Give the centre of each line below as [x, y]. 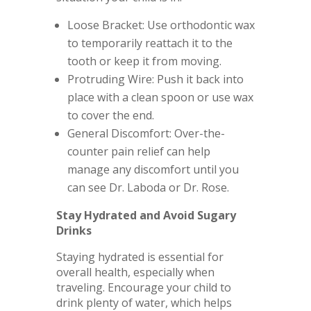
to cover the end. [110, 115]
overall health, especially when [135, 272]
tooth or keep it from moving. [144, 61]
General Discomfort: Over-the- [146, 133]
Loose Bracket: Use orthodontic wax [161, 25]
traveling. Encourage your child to [143, 287]
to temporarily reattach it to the [150, 43]
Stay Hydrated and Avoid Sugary [146, 215]
